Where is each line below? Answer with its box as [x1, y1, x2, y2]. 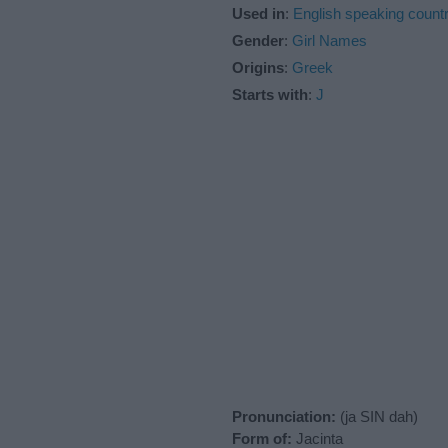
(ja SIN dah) [336, 407, 418, 425]
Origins [232, 58, 284, 76]
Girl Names [292, 31, 367, 49]
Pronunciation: [232, 407, 336, 425]
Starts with [232, 85, 308, 103]
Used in [232, 4, 285, 22]
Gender [232, 31, 284, 49]
